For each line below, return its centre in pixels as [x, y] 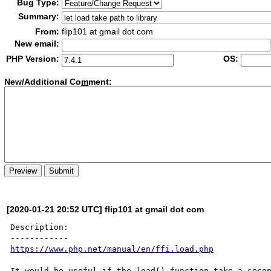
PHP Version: [33, 59]
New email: [37, 44]
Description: [40, 227]
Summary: [39, 16]
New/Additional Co [43, 82]
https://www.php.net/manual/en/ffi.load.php [112, 249]
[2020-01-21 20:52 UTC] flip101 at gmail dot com [106, 209]
